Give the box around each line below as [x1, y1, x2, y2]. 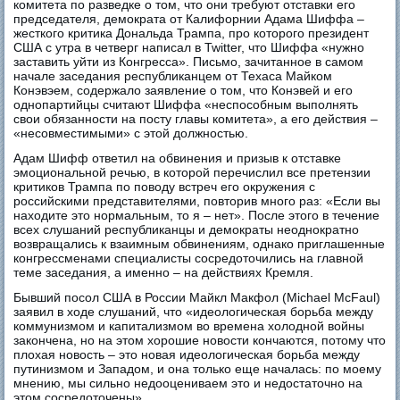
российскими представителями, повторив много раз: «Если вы [13, 194, 381, 209]
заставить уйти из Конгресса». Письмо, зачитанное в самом [13, 54, 364, 70]
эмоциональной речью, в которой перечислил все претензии [13, 165, 371, 180]
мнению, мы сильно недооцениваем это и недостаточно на [13, 376, 363, 391]
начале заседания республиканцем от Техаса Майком [13, 69, 333, 84]
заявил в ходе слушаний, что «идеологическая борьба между [13, 304, 374, 320]
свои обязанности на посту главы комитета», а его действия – [13, 112, 379, 127]
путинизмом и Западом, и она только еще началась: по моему [13, 362, 382, 377]
